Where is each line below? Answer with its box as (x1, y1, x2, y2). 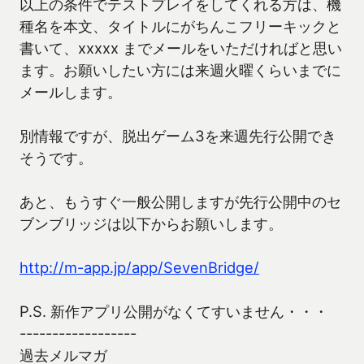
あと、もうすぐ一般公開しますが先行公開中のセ (19, 193, 341, 211)
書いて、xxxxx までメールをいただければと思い (19, 39, 342, 58)
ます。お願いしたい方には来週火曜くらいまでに (19, 61, 341, 80)
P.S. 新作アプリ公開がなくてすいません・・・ (19, 302, 328, 321)
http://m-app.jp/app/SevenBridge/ (19, 258, 259, 277)
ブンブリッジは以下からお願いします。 (19, 214, 283, 233)
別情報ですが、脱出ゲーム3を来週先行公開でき (19, 127, 336, 145)
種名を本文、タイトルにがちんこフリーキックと (19, 17, 341, 36)
